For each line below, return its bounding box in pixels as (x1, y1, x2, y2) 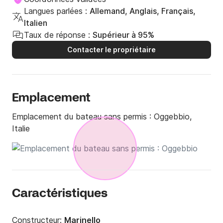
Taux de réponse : (24, 30, 90, 40)
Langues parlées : (24, 6, 87, 16)
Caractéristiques (12, 186, 108, 202)
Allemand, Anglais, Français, (90, 6, 196, 16)
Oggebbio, (154, 111, 192, 122)
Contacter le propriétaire (67, 45, 156, 54)
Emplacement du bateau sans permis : (12, 111, 154, 122)
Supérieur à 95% (93, 30, 154, 40)
